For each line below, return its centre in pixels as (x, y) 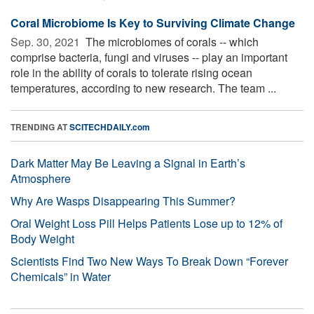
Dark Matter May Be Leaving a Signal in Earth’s (128, 163)
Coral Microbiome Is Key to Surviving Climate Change (153, 22)
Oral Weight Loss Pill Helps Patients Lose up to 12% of (146, 223)
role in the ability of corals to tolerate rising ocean (131, 72)
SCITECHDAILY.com (110, 127)
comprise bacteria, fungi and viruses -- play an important (149, 57)
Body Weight (42, 238)
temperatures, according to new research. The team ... (143, 88)
